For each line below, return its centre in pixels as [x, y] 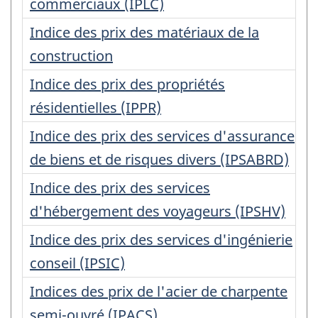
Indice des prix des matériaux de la [144, 32]
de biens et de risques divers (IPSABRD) [159, 159]
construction [71, 55]
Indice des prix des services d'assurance [162, 136]
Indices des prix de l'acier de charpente [159, 291]
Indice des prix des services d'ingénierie [161, 239]
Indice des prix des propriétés [127, 84]
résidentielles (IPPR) [95, 107]
